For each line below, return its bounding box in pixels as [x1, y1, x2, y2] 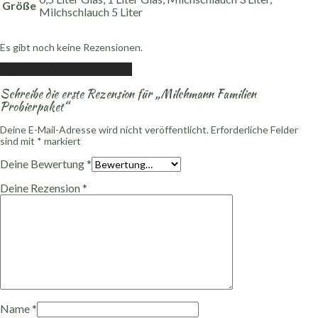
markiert [42, 135, 81, 148]
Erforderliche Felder [211, 124, 298, 136]
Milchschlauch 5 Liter [39, 4, 143, 18]
